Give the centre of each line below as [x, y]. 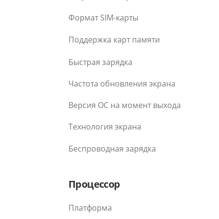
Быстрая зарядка [100, 62]
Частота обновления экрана [122, 84]
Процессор [94, 184]
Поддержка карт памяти [114, 39]
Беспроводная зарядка [112, 149]
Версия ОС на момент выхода [125, 105]
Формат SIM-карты [103, 18]
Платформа [90, 208]
